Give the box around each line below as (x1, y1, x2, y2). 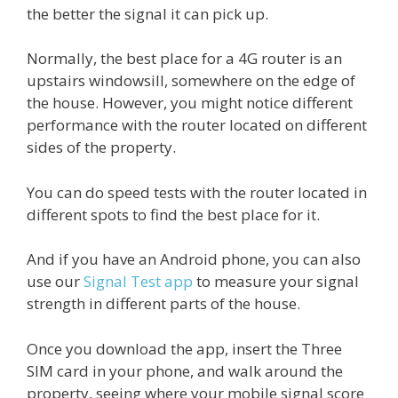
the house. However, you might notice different (27, 92, 353, 114)
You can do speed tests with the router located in (27, 181, 367, 203)
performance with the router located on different (27, 115, 367, 136)
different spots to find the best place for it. (27, 203, 320, 225)
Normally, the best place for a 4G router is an (27, 48, 342, 69)
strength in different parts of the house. (27, 293, 300, 314)
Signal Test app (84, 271, 193, 292)
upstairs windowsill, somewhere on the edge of (27, 70, 355, 92)
